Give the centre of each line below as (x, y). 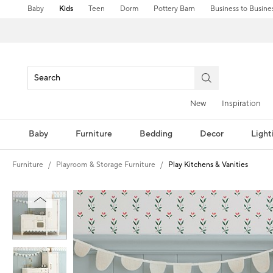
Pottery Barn (175, 9)
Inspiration (241, 103)
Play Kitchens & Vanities (208, 165)
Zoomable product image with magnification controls (172, 195)
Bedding (156, 134)
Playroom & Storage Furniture (106, 165)
